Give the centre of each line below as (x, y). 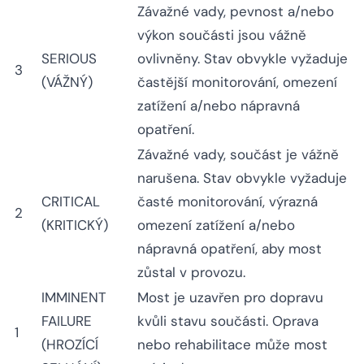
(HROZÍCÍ (70, 345)
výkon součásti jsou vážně (222, 35)
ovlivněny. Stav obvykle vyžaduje (243, 59)
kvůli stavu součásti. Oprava (228, 321)
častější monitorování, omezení (237, 82)
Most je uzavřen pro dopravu (230, 298)
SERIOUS (69, 59)
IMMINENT (74, 298)
